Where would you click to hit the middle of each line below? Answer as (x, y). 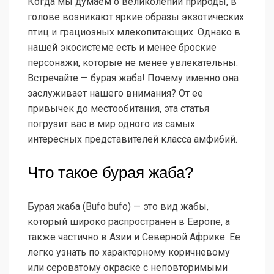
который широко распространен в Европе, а (129, 222)
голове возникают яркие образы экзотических (136, 17)
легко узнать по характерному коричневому (129, 253)
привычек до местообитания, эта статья (118, 109)
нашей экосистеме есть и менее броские (122, 48)
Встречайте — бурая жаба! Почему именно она (133, 78)
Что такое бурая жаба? (110, 173)
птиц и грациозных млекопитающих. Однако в (134, 32)
